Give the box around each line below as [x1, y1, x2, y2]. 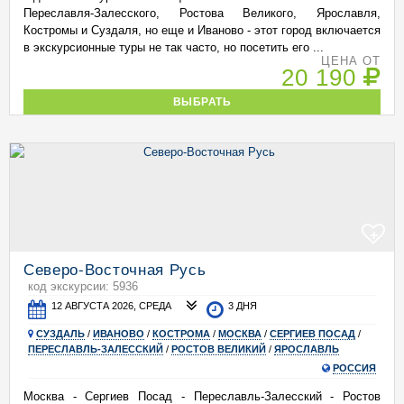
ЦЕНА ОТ [320, 54, 381, 68]
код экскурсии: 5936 [28, 280, 138, 293]
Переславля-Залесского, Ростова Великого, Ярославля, [23, 6, 381, 20]
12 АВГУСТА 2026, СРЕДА [51, 300, 172, 311]
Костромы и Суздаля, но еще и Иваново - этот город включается [23, 23, 381, 37]
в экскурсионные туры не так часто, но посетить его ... [23, 41, 324, 54]
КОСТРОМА [152, 328, 210, 339]
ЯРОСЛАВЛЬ [274, 344, 339, 354]
